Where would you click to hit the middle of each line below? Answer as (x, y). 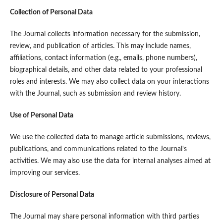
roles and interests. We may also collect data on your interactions (109, 82)
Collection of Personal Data (51, 13)
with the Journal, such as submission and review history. (95, 94)
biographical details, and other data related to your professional (106, 70)
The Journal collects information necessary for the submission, (105, 34)
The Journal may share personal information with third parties (104, 217)
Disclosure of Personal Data (52, 195)
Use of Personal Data (41, 116)
